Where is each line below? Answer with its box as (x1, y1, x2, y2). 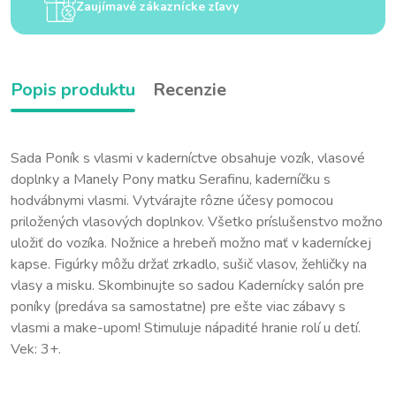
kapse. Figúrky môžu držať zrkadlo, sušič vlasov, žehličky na (11, 255, 367, 274)
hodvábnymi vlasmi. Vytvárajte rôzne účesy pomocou (11, 191, 333, 210)
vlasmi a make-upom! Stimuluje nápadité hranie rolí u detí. (11, 318, 361, 338)
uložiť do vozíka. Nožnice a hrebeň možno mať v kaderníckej (11, 233, 371, 253)
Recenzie (153, 78, 226, 102)
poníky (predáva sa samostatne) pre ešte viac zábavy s (11, 297, 346, 316)
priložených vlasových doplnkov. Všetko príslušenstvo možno (11, 212, 383, 232)
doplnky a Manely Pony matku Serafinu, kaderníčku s (11, 170, 331, 189)
